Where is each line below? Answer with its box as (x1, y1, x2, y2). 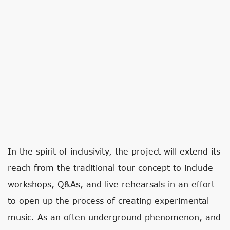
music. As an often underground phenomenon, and (8, 212, 221, 222)
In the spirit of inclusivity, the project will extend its (8, 146, 220, 156)
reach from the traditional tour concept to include (8, 163, 213, 172)
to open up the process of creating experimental (8, 196, 209, 205)
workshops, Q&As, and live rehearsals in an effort (8, 179, 215, 189)
